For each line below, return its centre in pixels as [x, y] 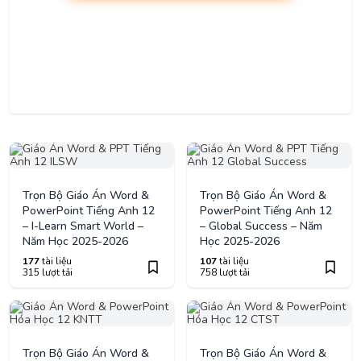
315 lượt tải [48, 273]
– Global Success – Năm [261, 226]
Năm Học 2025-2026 [75, 242]
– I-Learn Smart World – [83, 226]
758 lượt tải [225, 273]
